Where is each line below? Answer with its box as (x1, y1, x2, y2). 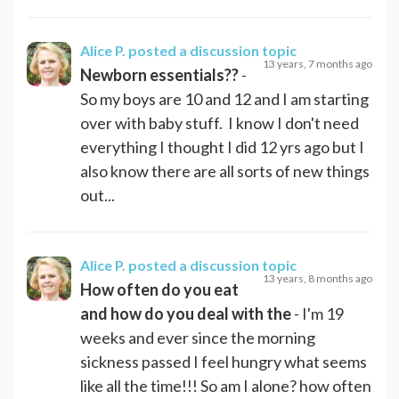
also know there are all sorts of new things (80, 160, 370, 181)
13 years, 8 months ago (263, 271, 372, 285)
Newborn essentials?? (80, 64, 239, 85)
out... (80, 184, 115, 205)
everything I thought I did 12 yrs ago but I (80, 136, 364, 157)
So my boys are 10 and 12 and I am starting (80, 88, 369, 109)
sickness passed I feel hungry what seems (80, 351, 367, 371)
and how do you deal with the (80, 303, 294, 323)
